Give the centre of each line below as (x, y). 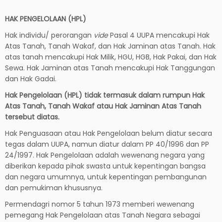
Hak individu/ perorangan (49, 35)
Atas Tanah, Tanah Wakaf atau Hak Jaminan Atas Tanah (103, 106)
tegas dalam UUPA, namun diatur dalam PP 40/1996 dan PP (107, 144)
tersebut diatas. (32, 117)
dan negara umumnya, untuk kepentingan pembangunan (106, 177)
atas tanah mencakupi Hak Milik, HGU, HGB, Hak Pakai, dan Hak (111, 57)
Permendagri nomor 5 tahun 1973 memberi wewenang (100, 204)
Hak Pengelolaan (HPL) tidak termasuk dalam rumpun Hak (105, 95)
